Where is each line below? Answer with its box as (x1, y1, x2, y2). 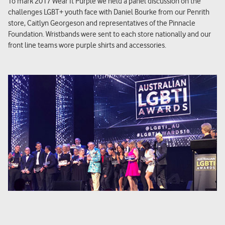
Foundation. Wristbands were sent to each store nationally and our (8, 29, 211, 39)
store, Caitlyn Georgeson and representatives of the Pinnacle (8, 18, 195, 28)
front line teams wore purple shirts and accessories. (8, 40, 166, 50)
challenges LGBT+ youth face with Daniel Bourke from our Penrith (8, 7, 209, 17)
